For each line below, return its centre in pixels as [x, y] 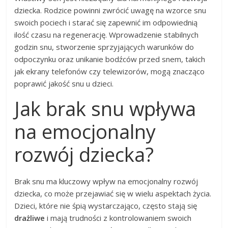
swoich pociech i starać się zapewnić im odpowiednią [106, 23]
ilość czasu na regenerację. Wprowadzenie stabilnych [107, 35]
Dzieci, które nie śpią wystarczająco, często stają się [106, 206]
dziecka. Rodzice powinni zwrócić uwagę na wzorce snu [110, 10]
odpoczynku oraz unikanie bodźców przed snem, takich [110, 59]
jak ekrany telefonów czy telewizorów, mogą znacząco [110, 72]
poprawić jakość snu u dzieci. [64, 84]
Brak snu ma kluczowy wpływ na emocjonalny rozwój [106, 181]
